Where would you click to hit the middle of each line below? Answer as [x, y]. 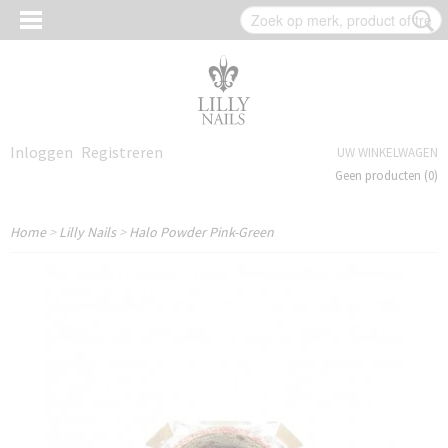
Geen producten [379, 175]
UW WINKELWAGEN [387, 152]
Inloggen [41, 152]
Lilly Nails [87, 232]
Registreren [122, 152]
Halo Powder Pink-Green [201, 232]
